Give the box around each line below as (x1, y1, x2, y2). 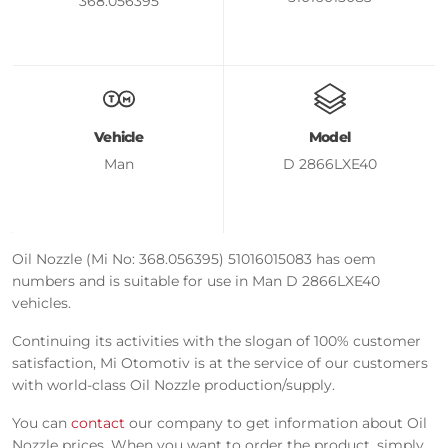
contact (71, 413, 125, 432)
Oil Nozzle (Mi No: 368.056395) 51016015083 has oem (12, 249, 376, 268)
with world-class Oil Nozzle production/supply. (12, 375, 335, 394)
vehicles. (12, 293, 71, 312)
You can (12, 413, 71, 432)
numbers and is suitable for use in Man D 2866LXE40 (12, 271, 380, 290)
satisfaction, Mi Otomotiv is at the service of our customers (12, 353, 428, 372)
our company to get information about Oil (125, 413, 427, 432)
